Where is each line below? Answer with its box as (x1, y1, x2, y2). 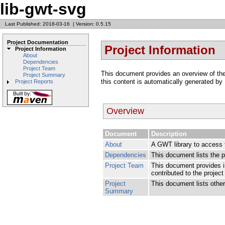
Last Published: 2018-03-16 (5, 21, 70, 27)
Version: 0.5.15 (76, 21, 111, 27)
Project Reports (15, 78, 53, 84)
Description (151, 130, 187, 138)
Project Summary (23, 72, 65, 78)
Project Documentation (7, 39, 68, 45)
